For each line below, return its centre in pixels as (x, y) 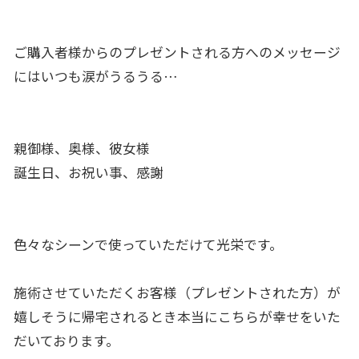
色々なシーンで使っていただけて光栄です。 (148, 244)
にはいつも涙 (54, 76)
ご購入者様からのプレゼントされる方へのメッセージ (177, 52)
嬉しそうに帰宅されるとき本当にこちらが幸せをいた (177, 316)
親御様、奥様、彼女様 (81, 148)
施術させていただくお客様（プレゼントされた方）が (177, 292)
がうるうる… (136, 76)
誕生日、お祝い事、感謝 (88, 172)
